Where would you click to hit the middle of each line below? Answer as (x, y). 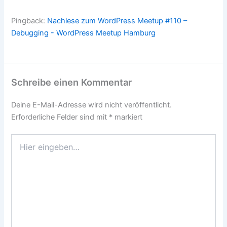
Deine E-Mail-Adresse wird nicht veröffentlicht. (92, 105)
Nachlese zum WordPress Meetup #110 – (117, 21)
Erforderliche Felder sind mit (60, 117)
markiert (128, 117)
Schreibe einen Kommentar (72, 82)
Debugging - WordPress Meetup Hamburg (84, 33)
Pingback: (29, 21)
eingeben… (29, 149)
